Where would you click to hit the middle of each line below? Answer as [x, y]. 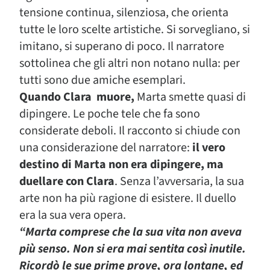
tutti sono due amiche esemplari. [102, 80]
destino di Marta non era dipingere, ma [121, 164]
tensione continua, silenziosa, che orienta [124, 12]
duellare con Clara [67, 181]
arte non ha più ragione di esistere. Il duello [128, 198]
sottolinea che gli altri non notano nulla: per [130, 63]
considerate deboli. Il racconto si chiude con [130, 130]
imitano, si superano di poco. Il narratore [122, 46]
